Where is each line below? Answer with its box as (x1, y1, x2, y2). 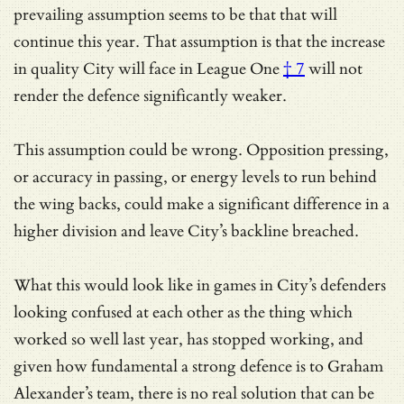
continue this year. (14, 32, 143, 51)
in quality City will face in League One (14, 59, 280, 78)
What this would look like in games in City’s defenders (14, 275, 386, 295)
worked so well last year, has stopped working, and (14, 329, 363, 349)
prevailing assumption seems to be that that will (14, 5, 337, 24)
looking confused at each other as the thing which (14, 302, 353, 322)
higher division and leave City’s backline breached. (14, 221, 359, 241)
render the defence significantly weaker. (14, 86, 287, 106)
